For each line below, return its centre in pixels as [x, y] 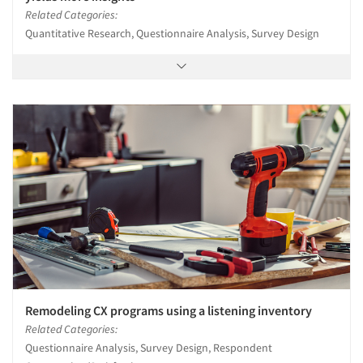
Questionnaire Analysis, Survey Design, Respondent [149, 348]
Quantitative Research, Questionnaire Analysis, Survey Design [172, 33]
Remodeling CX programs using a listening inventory [169, 311]
